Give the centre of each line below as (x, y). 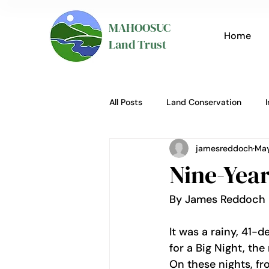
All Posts (126, 102)
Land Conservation (204, 102)
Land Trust (138, 44)
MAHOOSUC (140, 28)
